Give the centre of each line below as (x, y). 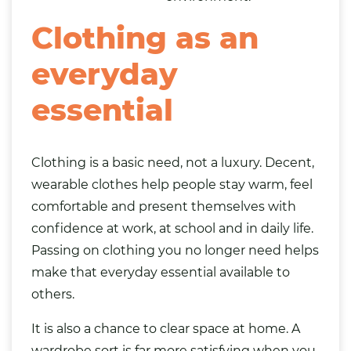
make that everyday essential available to (161, 272)
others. (53, 294)
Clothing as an (145, 38)
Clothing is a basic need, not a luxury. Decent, (173, 163)
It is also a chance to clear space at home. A (166, 329)
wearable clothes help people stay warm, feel (172, 185)
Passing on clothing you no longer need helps (175, 250)
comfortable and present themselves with (164, 206)
